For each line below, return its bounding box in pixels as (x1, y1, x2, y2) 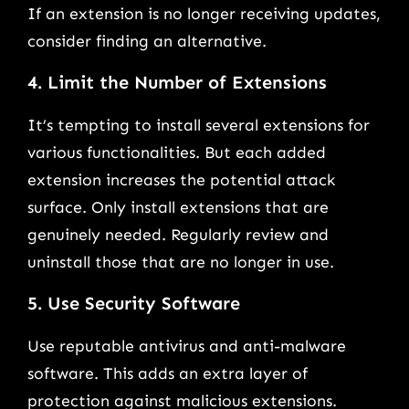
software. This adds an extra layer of (27, 362, 308, 383)
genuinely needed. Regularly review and (27, 224, 329, 245)
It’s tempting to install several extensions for (27, 114, 370, 135)
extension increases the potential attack (27, 169, 335, 190)
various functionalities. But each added (27, 142, 326, 163)
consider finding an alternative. (27, 30, 267, 51)
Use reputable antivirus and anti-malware (27, 335, 346, 356)
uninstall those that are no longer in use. (27, 251, 334, 272)
